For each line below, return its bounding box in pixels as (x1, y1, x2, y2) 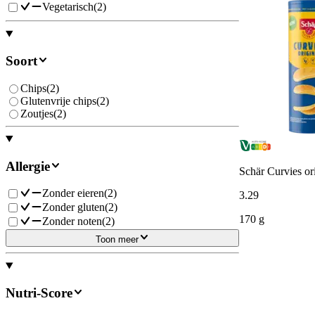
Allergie (6, 158, 50, 174)
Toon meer (95, 234, 139, 245)
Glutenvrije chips (20, 94, 96, 107)
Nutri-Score (6, 285, 72, 301)
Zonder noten (42, 215, 102, 228)
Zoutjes (20, 107, 53, 120)
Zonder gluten (42, 201, 105, 214)
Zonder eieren (42, 187, 104, 200)
